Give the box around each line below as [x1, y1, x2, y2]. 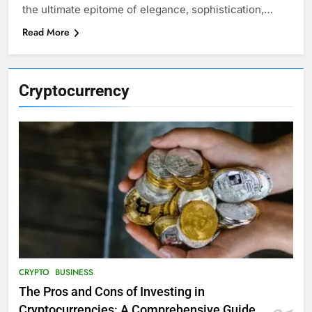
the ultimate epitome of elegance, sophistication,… [22, 3, 273, 17]
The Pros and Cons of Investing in [19, 285, 205, 299]
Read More [22, 25, 70, 40]
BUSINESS [55, 266, 93, 279]
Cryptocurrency [19, 81, 130, 101]
